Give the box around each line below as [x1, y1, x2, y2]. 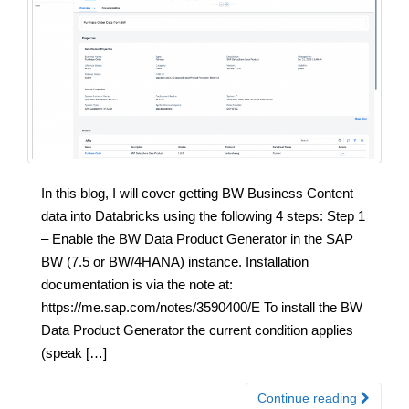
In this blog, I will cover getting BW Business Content [41, 184, 353, 201]
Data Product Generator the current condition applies [41, 321, 353, 338]
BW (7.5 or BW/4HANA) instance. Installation [41, 253, 309, 269]
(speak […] [41, 344, 107, 361]
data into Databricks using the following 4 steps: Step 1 [41, 207, 365, 224]
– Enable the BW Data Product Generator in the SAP [41, 230, 353, 246]
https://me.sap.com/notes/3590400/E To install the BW [41, 299, 362, 315]
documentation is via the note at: [41, 276, 233, 292]
